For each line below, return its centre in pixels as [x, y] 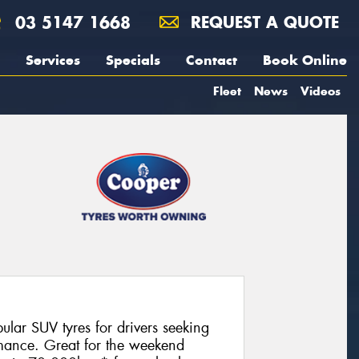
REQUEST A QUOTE [262, 22]
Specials [133, 60]
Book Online [305, 60]
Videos [321, 91]
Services [53, 60]
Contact [212, 60]
